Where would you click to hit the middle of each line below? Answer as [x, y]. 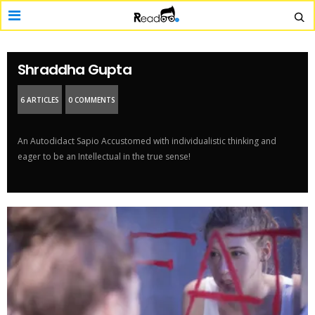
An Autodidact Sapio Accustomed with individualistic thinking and [147, 141]
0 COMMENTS [92, 100]
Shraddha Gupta [75, 70]
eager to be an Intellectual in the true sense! [104, 156]
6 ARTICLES [40, 100]
